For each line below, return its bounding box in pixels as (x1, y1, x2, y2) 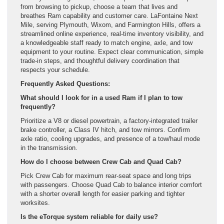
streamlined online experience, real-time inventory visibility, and (20, 29, 203, 37)
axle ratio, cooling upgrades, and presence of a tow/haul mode (20, 134, 200, 142)
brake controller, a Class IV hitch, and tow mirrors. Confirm (20, 125, 190, 133)
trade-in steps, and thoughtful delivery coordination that (20, 56, 179, 64)
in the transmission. (20, 143, 77, 151)
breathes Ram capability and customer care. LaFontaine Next (20, 11, 198, 19)
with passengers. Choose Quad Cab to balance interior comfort (20, 180, 202, 188)
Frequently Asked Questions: (20, 79, 110, 87)
